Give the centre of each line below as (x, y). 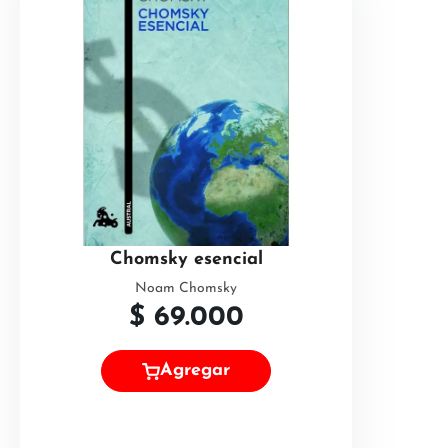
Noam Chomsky (186, 288)
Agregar (195, 371)
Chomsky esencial (186, 259)
